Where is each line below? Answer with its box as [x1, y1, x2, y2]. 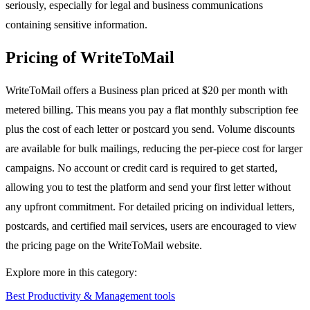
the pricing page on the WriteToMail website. [6, 239, 202, 252]
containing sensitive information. [6, 19, 147, 31]
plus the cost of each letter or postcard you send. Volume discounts [6, 123, 295, 136]
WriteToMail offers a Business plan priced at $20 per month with [6, 84, 288, 97]
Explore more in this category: [6, 266, 137, 279]
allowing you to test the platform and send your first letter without [6, 181, 291, 194]
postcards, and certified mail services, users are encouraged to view [6, 220, 297, 232]
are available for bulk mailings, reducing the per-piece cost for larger [6, 143, 302, 155]
